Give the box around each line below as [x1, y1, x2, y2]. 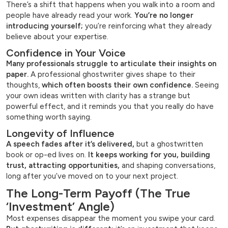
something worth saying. [6, 112, 92, 122]
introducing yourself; [6, 21, 83, 31]
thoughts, [6, 80, 42, 90]
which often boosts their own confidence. [42, 80, 193, 90]
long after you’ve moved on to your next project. [6, 172, 178, 181]
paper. [6, 70, 28, 79]
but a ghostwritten [134, 139, 203, 149]
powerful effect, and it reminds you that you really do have [6, 102, 214, 111]
